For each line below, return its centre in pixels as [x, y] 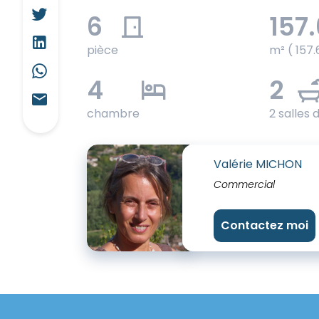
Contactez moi [265, 225]
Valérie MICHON [258, 164]
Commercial [245, 184]
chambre [113, 114]
